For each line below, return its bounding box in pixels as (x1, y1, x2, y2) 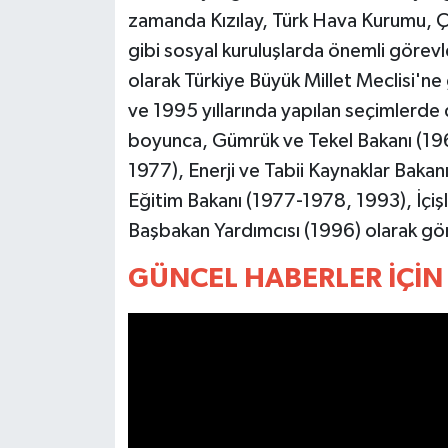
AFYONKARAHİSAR (53, 100, 209, 117)
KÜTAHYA (53, 304, 134, 321)
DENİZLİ (53, 202, 122, 219)
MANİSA (53, 355, 124, 372)
